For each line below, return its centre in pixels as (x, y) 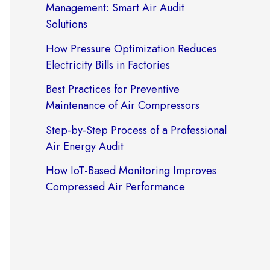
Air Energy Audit (85, 146)
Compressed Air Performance (115, 187)
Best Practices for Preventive (113, 89)
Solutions (67, 24)
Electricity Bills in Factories (108, 65)
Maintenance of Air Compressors (123, 106)
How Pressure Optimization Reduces (131, 49)
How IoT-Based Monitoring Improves (131, 171)
